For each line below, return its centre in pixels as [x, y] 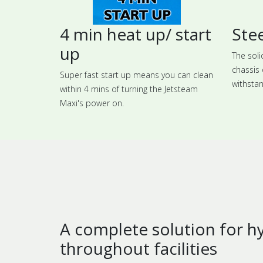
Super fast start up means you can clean [136, 75]
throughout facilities [139, 248]
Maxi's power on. [92, 103]
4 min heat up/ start [136, 34]
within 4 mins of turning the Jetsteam [129, 89]
